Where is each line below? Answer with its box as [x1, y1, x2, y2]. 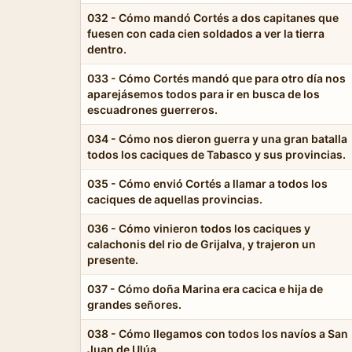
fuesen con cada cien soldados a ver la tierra [87, 26, 324, 40]
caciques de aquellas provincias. [87, 192, 262, 206]
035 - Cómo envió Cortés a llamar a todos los [87, 176, 328, 190]
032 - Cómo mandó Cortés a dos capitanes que [87, 10, 339, 24]
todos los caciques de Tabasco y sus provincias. [87, 147, 346, 161]
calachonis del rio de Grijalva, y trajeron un [87, 236, 316, 251]
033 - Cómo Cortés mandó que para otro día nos [87, 71, 346, 85]
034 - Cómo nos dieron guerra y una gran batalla [87, 131, 347, 145]
